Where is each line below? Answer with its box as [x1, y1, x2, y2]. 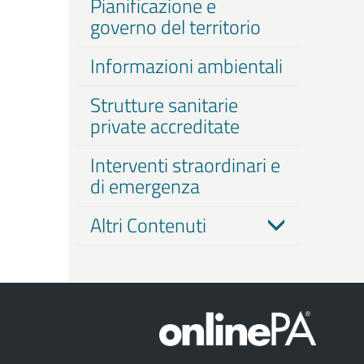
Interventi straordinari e [89, 150, 280, 180]
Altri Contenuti [89, 210, 206, 240]
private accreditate [89, 111, 240, 141]
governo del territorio [89, 12, 261, 41]
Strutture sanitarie [89, 90, 238, 119]
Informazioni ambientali [89, 51, 283, 80]
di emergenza [89, 171, 200, 201]
